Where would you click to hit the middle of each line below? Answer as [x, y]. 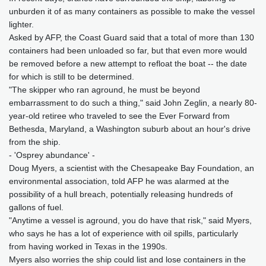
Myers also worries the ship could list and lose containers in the [127, 260]
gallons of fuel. [36, 208]
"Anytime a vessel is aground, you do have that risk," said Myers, [130, 221]
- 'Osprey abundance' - [52, 155]
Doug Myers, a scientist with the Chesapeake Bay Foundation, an [132, 168]
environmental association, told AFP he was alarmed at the [119, 181]
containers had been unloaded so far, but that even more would [128, 51]
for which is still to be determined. [72, 77]
